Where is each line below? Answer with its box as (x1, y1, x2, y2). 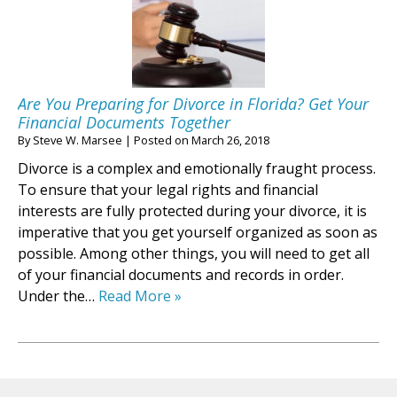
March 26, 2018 (191, 132, 269, 149)
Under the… (18, 286, 98, 307)
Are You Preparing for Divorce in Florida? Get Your (18, 93, 369, 115)
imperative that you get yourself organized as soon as (18, 222, 378, 243)
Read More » (98, 286, 182, 307)
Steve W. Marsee (33, 132, 122, 149)
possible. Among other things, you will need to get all (18, 244, 370, 264)
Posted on (134, 132, 191, 149)
